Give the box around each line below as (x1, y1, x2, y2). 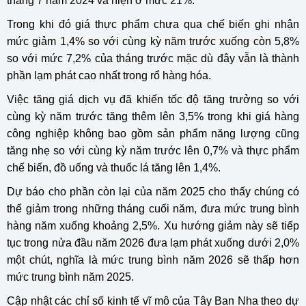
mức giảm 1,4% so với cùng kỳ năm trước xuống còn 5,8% (7, 36, 299, 47)
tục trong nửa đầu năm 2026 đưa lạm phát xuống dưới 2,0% (7, 237, 299, 249)
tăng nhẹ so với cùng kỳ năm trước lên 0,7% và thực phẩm (7, 145, 299, 156)
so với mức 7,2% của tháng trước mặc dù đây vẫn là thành (7, 53, 299, 64)
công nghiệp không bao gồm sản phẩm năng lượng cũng (7, 128, 299, 139)
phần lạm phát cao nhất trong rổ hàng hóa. (7, 70, 211, 81)
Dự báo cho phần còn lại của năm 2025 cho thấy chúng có (7, 186, 299, 197)
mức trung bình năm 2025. (7, 271, 134, 283)
